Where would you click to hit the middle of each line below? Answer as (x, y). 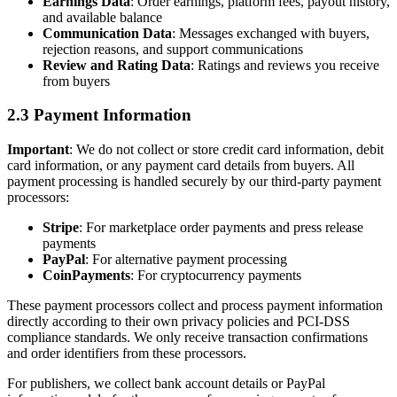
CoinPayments (86, 276)
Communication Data (107, 33)
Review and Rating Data (117, 65)
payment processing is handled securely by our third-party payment (194, 182)
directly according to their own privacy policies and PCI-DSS (179, 322)
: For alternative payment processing (186, 260)
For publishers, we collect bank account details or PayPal (166, 384)
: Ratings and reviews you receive (285, 65)
